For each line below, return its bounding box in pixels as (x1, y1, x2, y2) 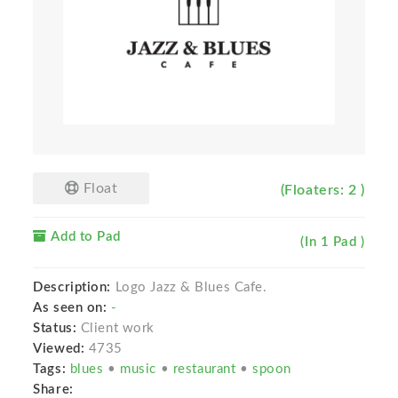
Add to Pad (46, 230, 122, 244)
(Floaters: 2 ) (280, 183, 365, 198)
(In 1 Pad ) (300, 235, 365, 250)
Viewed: (33, 342, 85, 356)
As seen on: (33, 301, 107, 315)
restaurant (172, 362, 240, 377)
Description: (33, 281, 112, 295)
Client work (80, 322, 155, 336)
